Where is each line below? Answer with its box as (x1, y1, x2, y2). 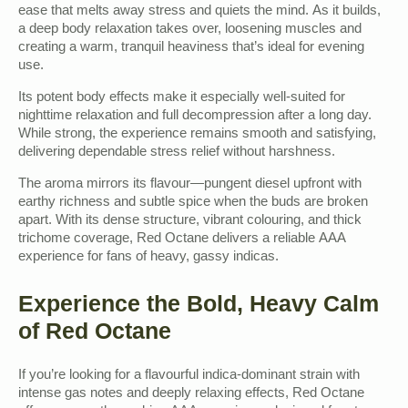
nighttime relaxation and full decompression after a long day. (18, 107, 372, 127)
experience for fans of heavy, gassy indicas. (18, 249, 279, 268)
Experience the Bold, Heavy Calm (18, 291, 379, 317)
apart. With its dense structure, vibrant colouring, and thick (18, 212, 362, 231)
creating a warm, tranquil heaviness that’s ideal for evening (18, 39, 364, 58)
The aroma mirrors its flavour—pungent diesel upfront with (18, 176, 362, 195)
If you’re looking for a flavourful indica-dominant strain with (18, 367, 360, 386)
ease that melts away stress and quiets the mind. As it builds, (18, 3, 381, 22)
